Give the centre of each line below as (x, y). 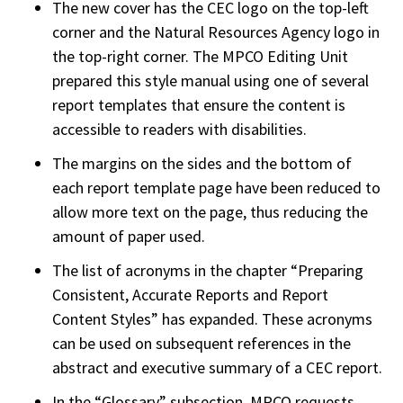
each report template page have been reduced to (217, 187)
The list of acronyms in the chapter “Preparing (208, 270)
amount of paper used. (129, 236)
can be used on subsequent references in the (202, 343)
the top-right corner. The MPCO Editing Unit (201, 57)
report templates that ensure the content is (199, 105)
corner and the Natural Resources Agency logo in (216, 32)
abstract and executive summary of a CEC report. (218, 367)
